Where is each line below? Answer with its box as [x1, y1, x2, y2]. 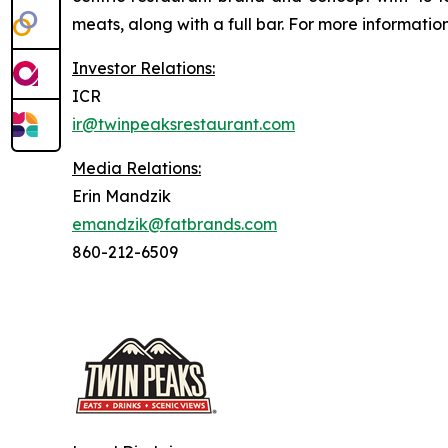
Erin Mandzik [72, 186, 171, 206]
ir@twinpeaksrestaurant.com [72, 114, 295, 134]
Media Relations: [72, 158, 201, 178]
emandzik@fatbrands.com [72, 214, 277, 234]
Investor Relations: [72, 58, 215, 78]
